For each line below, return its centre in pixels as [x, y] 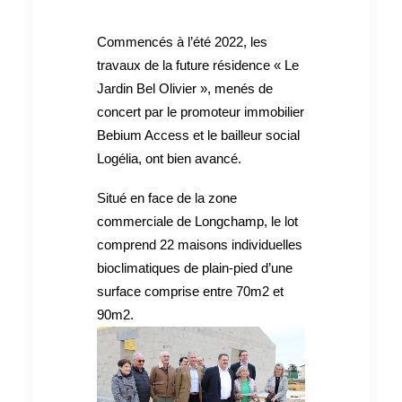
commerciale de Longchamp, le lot [197, 222]
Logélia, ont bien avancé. [169, 159]
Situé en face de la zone [167, 198]
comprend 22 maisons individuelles [200, 245]
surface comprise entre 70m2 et [190, 292]
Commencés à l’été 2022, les [182, 42]
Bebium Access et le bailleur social [198, 135]
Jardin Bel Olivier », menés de [185, 89]
